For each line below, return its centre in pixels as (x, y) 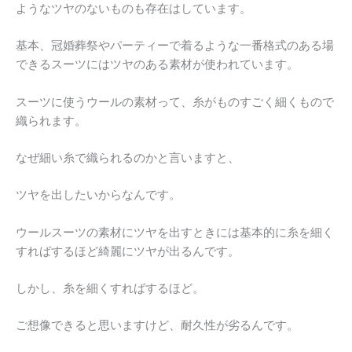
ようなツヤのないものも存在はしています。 (134, 9)
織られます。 (51, 121)
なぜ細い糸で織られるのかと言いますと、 (128, 158)
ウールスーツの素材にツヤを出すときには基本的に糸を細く (175, 232)
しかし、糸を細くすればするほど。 (110, 289)
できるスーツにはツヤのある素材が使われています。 (157, 65)
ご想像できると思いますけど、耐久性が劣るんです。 (157, 326)
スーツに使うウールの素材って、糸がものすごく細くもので (175, 102)
